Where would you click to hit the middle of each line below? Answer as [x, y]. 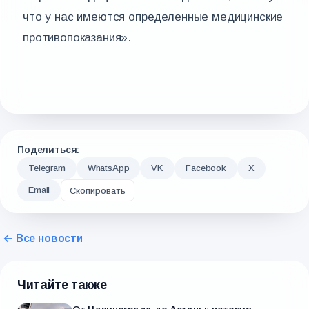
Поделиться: [49, 150]
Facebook [206, 168]
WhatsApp [108, 168]
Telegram [47, 168]
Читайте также [62, 285]
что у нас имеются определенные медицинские [153, 17]
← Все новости [43, 238]
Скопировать [98, 190]
